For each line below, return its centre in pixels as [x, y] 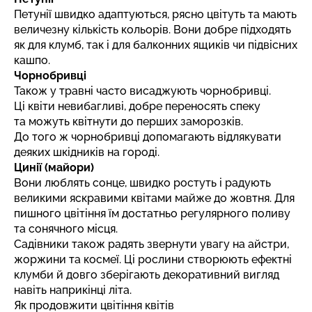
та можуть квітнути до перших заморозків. [128, 121]
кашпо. [32, 60]
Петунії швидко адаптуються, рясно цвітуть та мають [155, 14]
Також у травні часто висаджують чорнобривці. [142, 91]
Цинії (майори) [54, 167]
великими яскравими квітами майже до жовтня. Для [154, 198]
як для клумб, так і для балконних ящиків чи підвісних [156, 45]
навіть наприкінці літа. [73, 290]
